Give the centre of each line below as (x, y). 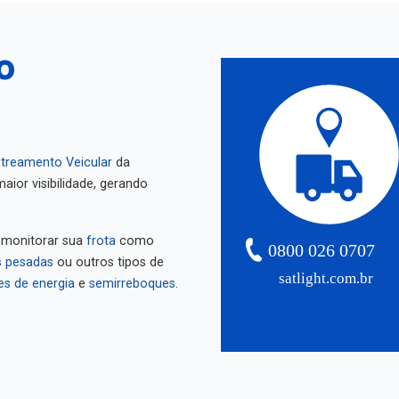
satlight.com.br (326, 270)
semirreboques (132, 275)
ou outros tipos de (109, 253)
